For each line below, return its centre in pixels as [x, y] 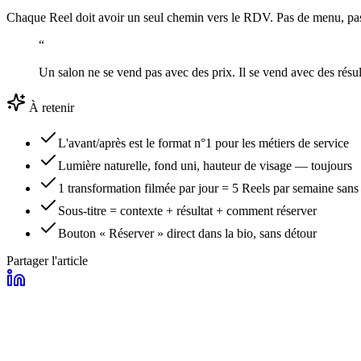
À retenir [50, 107]
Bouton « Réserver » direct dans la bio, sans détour [187, 233]
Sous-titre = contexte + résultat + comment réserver [187, 210]
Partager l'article [47, 260]
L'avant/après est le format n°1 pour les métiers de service [203, 143]
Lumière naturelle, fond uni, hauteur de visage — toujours [205, 165]
